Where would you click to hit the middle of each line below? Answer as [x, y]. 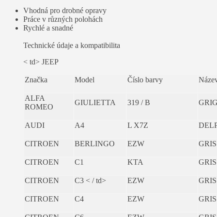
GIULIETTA [95, 102]
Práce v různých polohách [63, 19]
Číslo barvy [145, 79]
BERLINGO [95, 143]
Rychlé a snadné [48, 28]
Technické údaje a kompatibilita [72, 45]
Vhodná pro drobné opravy [65, 10]
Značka [36, 79]
